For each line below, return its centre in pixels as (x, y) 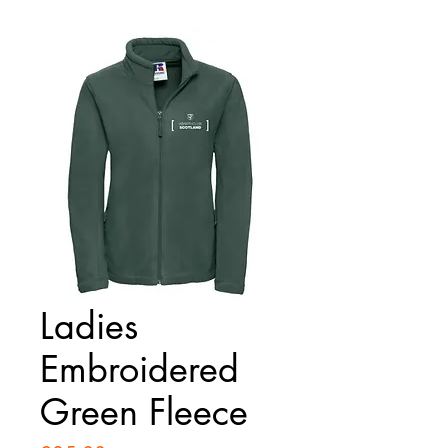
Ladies (89, 326)
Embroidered (139, 369)
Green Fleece (144, 412)
